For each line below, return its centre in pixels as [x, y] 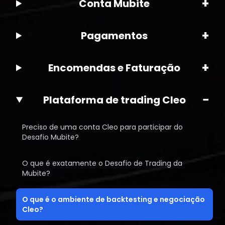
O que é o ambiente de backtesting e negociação [114, 199]
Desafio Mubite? [50, 137]
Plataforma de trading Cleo [115, 100]
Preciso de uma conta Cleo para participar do [102, 127]
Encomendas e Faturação [115, 68]
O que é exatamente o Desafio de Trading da [102, 163]
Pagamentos [115, 36]
